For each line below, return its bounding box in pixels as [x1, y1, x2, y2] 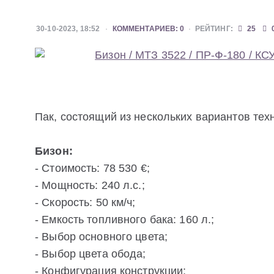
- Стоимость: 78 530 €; [35, 162, 150, 175]
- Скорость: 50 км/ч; [35, 196, 136, 209]
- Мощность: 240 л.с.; [35, 179, 145, 192]
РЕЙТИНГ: [194, 24, 233, 33]
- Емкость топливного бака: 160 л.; [35, 213, 215, 226]
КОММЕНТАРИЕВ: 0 [112, 24, 185, 33]
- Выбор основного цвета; [35, 231, 168, 243]
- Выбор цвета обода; [35, 248, 146, 261]
